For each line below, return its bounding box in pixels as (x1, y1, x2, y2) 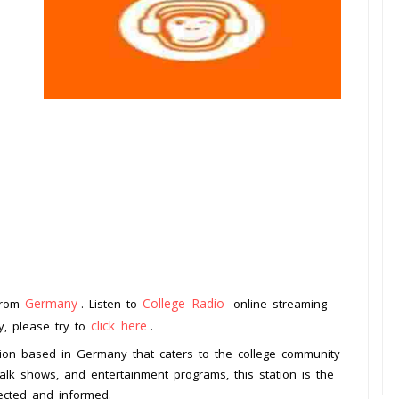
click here (91, 317, 147, 335)
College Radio (142, 295, 224, 313)
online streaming (228, 296, 327, 313)
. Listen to (81, 296, 142, 313)
